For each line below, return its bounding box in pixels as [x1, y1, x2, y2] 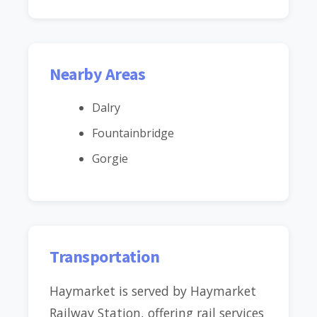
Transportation [50, 245, 160, 267]
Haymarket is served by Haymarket [50, 282, 256, 299]
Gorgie [92, 150, 128, 166]
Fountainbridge [92, 125, 174, 141]
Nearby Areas [50, 62, 146, 85]
